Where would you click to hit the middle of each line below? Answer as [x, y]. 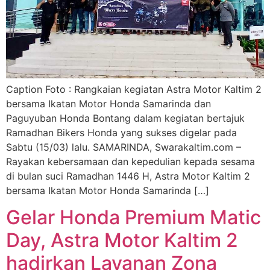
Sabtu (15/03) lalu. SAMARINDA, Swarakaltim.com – [124, 147]
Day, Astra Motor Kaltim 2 [122, 240]
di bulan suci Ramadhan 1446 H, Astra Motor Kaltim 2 [128, 176]
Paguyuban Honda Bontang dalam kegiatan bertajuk [125, 118]
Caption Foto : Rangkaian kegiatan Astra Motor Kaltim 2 [134, 89]
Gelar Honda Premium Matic [133, 218]
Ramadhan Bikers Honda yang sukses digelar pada [121, 133]
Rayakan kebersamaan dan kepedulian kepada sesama [130, 162]
